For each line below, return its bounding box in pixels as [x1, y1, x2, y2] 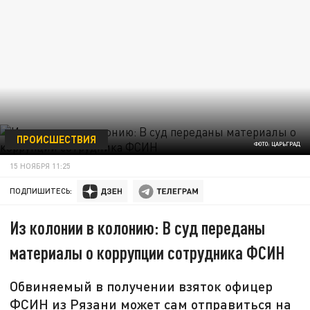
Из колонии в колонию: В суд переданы [10, 217, 266, 239]
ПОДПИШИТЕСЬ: [10, 186, 73, 196]
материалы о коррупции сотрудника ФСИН [10, 241, 285, 264]
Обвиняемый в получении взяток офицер [10, 277, 273, 295]
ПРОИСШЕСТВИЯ [16, 132, 96, 145]
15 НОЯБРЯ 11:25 [10, 161, 71, 170]
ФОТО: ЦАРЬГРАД [253, 140, 300, 148]
